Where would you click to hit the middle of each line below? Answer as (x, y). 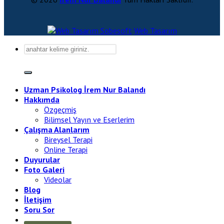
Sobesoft (115, 31)
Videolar (58, 180)
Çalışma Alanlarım (57, 130)
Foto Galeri (44, 170)
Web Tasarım (155, 31)
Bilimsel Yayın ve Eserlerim (89, 120)
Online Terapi (66, 150)
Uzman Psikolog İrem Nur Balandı (85, 90)
